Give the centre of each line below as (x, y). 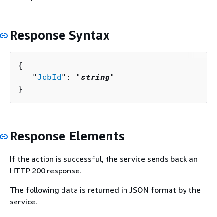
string (95, 77)
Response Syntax (60, 35)
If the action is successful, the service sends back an (104, 159)
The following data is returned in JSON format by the (105, 190)
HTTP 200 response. (46, 170)
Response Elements (67, 136)
